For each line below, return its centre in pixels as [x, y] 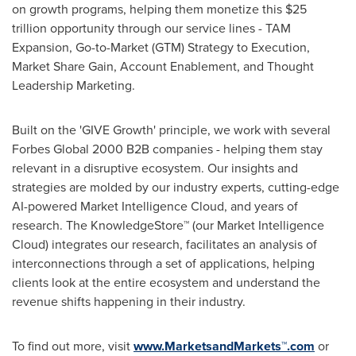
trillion [29, 28]
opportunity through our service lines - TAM [169, 28]
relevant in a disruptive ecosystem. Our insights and [155, 168]
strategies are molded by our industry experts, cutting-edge [176, 187]
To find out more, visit [73, 346]
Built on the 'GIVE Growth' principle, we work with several [171, 130]
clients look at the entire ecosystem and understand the [166, 282]
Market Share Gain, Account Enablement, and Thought [163, 66]
